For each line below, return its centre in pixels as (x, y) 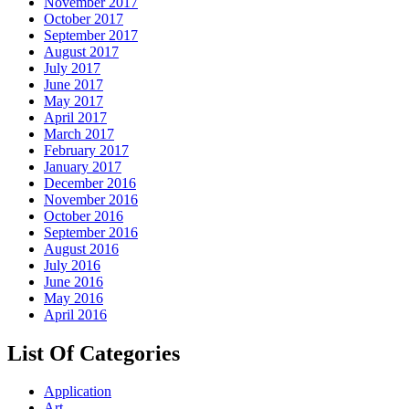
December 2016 (90, 183)
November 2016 (91, 199)
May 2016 (73, 298)
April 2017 (75, 117)
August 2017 (81, 51)
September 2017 (91, 35)
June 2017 (73, 84)
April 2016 (75, 314)
